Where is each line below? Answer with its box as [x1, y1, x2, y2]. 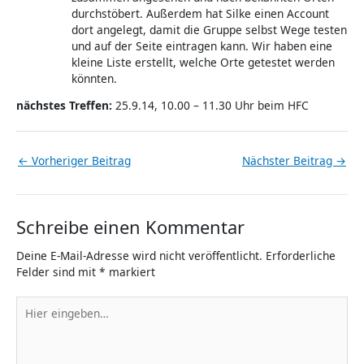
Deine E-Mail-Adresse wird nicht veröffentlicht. [16, 247, 262, 263]
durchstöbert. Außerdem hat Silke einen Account [71, 5, 330, 21]
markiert [106, 263, 155, 279]
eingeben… [15, 312, 73, 328]
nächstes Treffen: [16, 97, 112, 114]
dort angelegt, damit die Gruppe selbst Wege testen [71, 21, 348, 37]
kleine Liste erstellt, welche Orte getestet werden [71, 54, 336, 70]
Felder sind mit [16, 263, 99, 279]
